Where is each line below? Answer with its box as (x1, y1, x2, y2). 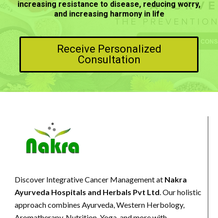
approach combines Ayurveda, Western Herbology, (15, 200, 184, 209)
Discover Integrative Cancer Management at (15, 174, 164, 184)
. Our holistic (160, 187, 201, 197)
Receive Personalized (56, 42, 162, 55)
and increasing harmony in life (54, 9, 164, 19)
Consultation (77, 53, 141, 66)
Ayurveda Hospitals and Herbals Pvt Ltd (15, 187, 160, 197)
